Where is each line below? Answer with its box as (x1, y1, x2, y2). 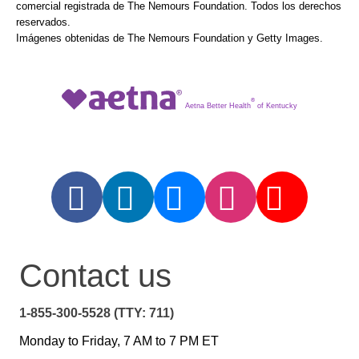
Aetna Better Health (185, 101, 251, 110)
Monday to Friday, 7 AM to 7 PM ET (19, 334, 219, 349)
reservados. (16, 17, 71, 28)
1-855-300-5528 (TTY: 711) (19, 306, 174, 321)
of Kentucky (255, 101, 297, 110)
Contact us (19, 258, 171, 294)
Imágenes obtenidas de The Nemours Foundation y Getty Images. (16, 33, 323, 44)
